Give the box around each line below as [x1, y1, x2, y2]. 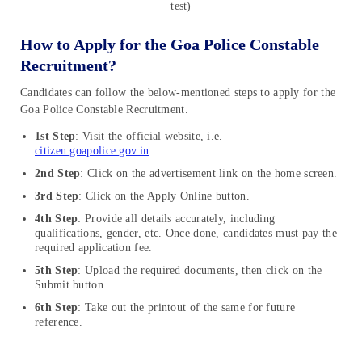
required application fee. [35, 242, 153, 255]
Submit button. [35, 279, 107, 292]
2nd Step [35, 167, 81, 180]
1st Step [35, 130, 76, 143]
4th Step [35, 213, 78, 225]
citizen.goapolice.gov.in [35, 145, 149, 158]
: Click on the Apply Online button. [78, 190, 250, 203]
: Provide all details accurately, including [78, 213, 276, 225]
